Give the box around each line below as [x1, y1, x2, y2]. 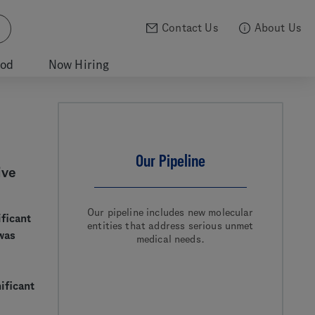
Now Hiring [48, 58, 110, 71]
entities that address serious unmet [87, 220, 254, 231]
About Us [254, 22, 301, 34]
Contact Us [162, 22, 218, 34]
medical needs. [136, 233, 205, 245]
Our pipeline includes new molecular [87, 207, 254, 218]
